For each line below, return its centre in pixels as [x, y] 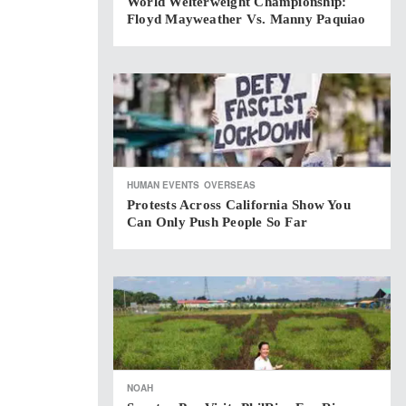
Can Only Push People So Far [217, 222]
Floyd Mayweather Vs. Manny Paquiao [246, 19]
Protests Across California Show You [239, 205]
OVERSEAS [230, 185]
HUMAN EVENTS [163, 185]
